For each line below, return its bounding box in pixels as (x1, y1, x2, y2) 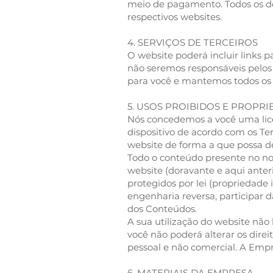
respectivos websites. (127, 11, 222, 23)
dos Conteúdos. (127, 203, 197, 214)
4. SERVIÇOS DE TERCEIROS (127, 37, 258, 48)
